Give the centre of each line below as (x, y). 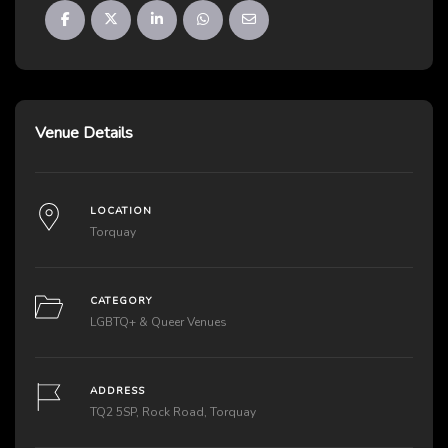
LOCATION (120, 210)
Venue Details (84, 132)
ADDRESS (117, 390)
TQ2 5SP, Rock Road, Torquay (172, 411)
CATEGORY (120, 300)
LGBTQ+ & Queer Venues (158, 321)
